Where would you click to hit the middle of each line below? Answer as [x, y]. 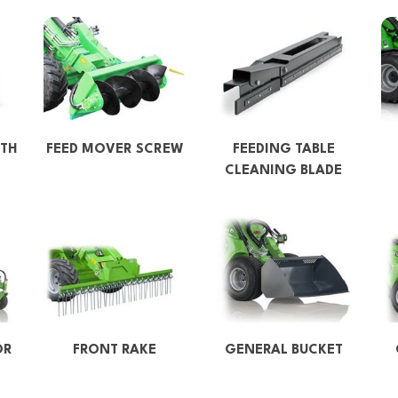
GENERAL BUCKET [283, 351]
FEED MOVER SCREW [115, 150]
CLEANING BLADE [283, 171]
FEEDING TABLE [283, 150]
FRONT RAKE [115, 351]
